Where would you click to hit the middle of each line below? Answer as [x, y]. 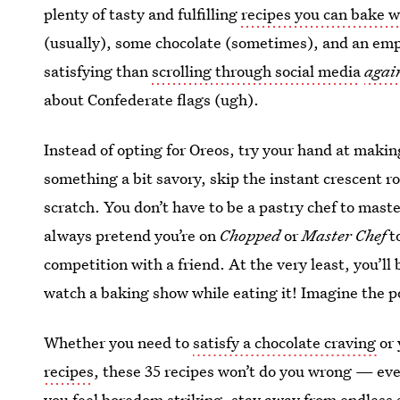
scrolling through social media [257, 71]
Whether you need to [119, 342]
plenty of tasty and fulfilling [143, 14]
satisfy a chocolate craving [287, 342]
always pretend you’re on [132, 235]
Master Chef [344, 235]
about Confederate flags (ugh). [152, 100]
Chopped [250, 235]
